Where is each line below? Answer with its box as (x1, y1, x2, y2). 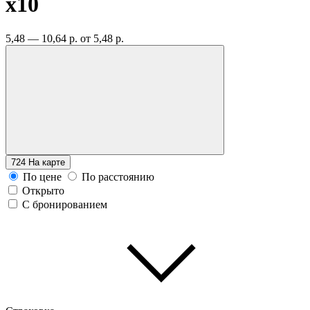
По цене (23, 170, 62, 183)
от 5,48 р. (80, 32, 124, 44)
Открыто (22, 184, 64, 197)
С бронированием (22, 198, 107, 210)
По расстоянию (82, 170, 154, 183)
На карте (28, 156, 65, 167)
